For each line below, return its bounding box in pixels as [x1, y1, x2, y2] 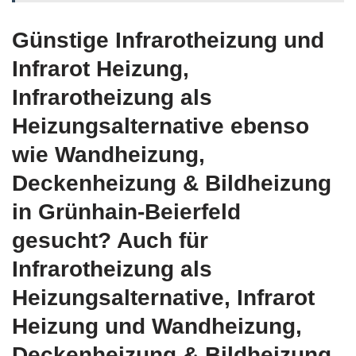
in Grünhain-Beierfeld [12, 199, 241, 224]
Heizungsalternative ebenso [12, 113, 309, 138]
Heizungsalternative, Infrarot [12, 284, 315, 310]
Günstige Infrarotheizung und [12, 27, 324, 52]
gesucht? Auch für [12, 227, 208, 253]
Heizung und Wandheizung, [12, 313, 302, 339]
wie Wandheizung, [12, 141, 205, 167]
